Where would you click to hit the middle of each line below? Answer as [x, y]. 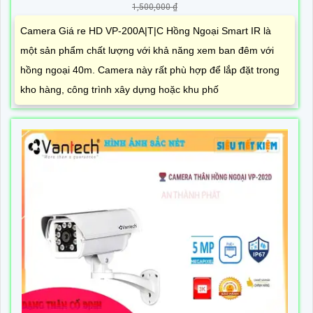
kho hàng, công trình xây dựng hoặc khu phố [119, 90]
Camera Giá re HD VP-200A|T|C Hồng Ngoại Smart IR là [146, 31]
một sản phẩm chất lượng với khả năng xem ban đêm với [147, 51]
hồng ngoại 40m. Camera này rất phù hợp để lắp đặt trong [150, 70]
